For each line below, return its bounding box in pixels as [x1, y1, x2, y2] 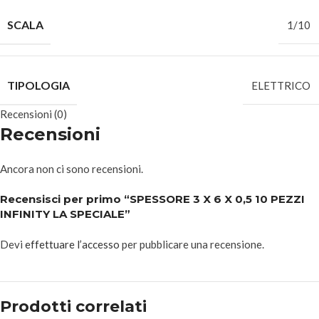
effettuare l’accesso [25, 238, 120, 251]
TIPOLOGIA [7, 78, 70, 92]
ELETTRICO [251, 79, 310, 92]
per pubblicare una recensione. [120, 238, 264, 251]
